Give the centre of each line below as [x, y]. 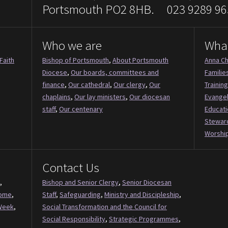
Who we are [72, 46]
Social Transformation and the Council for [105, 207]
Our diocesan [150, 97]
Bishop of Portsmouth [76, 60]
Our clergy [130, 85]
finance [53, 85]
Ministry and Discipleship [142, 195]
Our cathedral [89, 85]
